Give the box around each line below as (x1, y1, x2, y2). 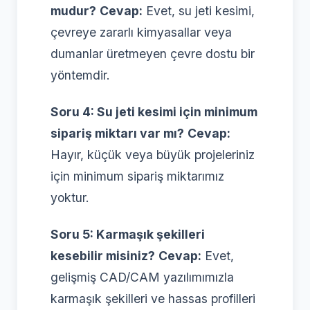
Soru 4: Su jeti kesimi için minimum (51, 104, 257, 119)
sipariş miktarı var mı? (51, 125, 184, 140)
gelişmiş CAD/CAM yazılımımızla (51, 269, 234, 284)
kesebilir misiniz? (51, 248, 155, 263)
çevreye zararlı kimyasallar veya (51, 24, 232, 39)
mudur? (51, 3, 96, 18)
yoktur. (51, 190, 89, 205)
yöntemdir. (51, 67, 110, 82)
